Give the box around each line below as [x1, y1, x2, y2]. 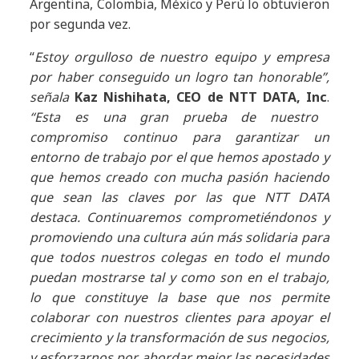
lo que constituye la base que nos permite [30, 288, 329, 307]
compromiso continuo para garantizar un [30, 128, 329, 147]
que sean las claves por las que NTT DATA [30, 188, 329, 207]
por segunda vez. [30, 15, 131, 34]
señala [30, 88, 75, 107]
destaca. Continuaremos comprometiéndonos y [30, 208, 329, 227]
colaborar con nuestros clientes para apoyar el [30, 309, 329, 327]
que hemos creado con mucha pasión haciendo [30, 168, 329, 187]
